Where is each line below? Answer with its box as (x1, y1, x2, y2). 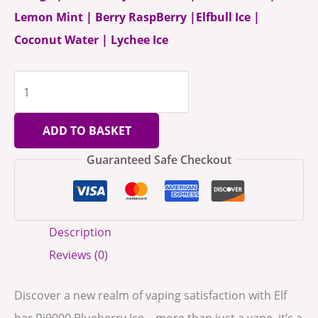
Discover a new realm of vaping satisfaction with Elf (14, 286, 287, 303)
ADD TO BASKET (42, 121, 131, 138)
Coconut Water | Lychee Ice (14, 31, 168, 48)
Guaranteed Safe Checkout (87, 150, 231, 168)
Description (49, 224, 112, 241)
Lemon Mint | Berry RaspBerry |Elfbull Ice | (14, 8, 260, 25)
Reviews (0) (49, 246, 109, 263)
